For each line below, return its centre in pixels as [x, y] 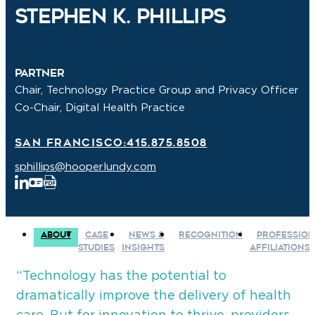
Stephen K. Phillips [120, 17]
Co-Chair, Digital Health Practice [99, 108]
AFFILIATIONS [280, 247]
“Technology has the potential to [121, 276]
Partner [39, 73]
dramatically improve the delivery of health [154, 295]
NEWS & [146, 235]
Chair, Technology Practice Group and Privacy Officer [156, 90]
